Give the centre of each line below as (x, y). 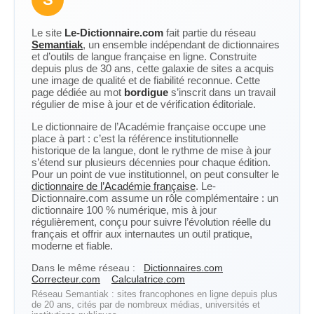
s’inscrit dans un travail (222, 92)
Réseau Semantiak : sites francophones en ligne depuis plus (155, 294)
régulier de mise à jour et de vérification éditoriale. (144, 104)
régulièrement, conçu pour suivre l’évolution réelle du (151, 222)
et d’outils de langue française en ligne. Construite (144, 56)
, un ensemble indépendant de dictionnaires (181, 45)
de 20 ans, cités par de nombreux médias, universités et (146, 305)
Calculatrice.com (148, 279)
